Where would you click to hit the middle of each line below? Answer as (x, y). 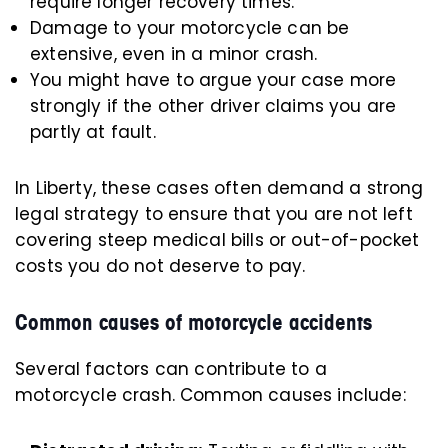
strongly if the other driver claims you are (213, 106)
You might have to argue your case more (213, 80)
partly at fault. (93, 132)
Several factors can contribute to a (171, 369)
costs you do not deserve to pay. (160, 266)
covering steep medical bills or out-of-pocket (217, 240)
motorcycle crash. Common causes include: (210, 395)
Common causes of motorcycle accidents (193, 322)
